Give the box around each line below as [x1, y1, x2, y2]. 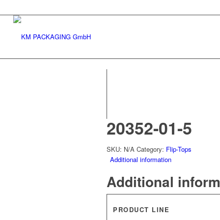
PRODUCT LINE [113, 205, 169, 214]
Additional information [110, 155, 171, 164]
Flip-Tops [166, 144, 192, 154]
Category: [137, 144, 166, 154]
